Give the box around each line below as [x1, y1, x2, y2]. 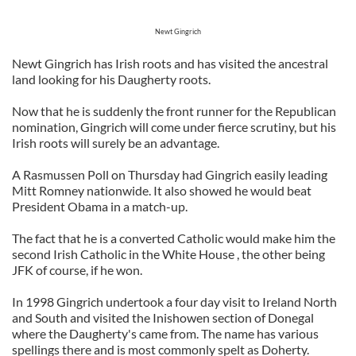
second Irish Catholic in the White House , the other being [12, 246, 325, 261]
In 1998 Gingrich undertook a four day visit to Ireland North [12, 294, 337, 309]
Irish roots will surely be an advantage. [12, 135, 219, 150]
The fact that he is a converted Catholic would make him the [12, 230, 335, 246]
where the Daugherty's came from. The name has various [12, 326, 319, 341]
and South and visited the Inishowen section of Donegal [12, 310, 314, 325]
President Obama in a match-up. [12, 199, 188, 214]
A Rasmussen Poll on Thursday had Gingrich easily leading [12, 167, 327, 182]
